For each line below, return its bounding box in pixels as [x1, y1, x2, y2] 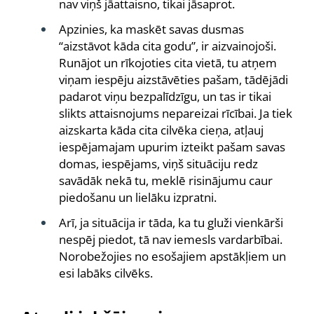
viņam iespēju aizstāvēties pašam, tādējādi [59, 71, 288, 88]
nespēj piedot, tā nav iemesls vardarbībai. [59, 231, 282, 247]
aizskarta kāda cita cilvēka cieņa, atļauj [59, 122, 264, 138]
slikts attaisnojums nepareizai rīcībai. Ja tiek [59, 105, 292, 121]
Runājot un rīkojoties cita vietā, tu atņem [59, 55, 277, 71]
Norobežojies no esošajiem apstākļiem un [59, 248, 286, 264]
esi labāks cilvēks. [59, 265, 153, 281]
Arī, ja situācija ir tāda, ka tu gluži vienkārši [59, 214, 283, 231]
